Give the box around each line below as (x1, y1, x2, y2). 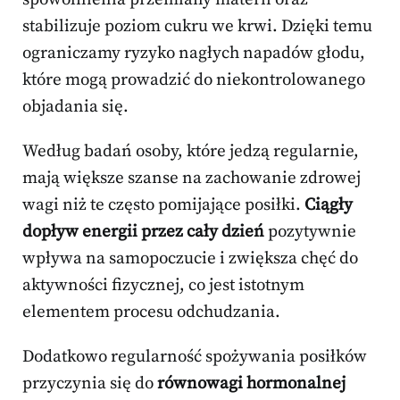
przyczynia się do (22, 372, 157, 394)
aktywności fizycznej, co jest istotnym (22, 274, 304, 296)
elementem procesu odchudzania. (22, 301, 280, 322)
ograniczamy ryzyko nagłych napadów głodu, (22, 42, 365, 63)
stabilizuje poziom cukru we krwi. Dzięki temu (22, 15, 372, 37)
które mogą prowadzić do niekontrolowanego (22, 69, 365, 90)
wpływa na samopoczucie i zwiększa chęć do (22, 247, 358, 269)
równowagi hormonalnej (157, 372, 346, 394)
